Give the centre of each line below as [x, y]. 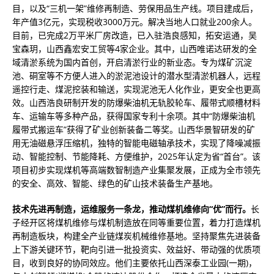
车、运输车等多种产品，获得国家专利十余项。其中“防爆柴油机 [134, 116]
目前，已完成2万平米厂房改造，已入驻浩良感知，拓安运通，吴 [135, 35]
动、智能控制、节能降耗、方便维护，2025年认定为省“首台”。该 [136, 156]
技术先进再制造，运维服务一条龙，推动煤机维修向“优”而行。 [131, 209]
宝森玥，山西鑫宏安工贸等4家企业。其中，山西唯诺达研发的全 [135, 49]
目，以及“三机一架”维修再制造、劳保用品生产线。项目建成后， [135, 8]
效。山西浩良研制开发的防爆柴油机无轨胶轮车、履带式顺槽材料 [136, 102]
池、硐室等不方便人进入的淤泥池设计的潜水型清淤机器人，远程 [136, 76]
